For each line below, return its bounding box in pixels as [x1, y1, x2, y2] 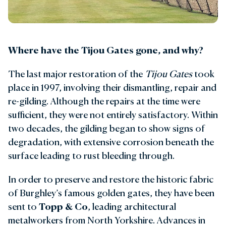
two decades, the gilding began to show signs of [8, 123, 205, 134]
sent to [8, 201, 39, 212]
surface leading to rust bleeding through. [8, 150, 175, 161]
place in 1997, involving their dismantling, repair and [8, 82, 216, 93]
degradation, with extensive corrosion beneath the [8, 136, 214, 148]
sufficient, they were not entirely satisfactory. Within [8, 109, 218, 121]
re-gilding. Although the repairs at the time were [8, 95, 200, 107]
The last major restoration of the [8, 68, 145, 80]
